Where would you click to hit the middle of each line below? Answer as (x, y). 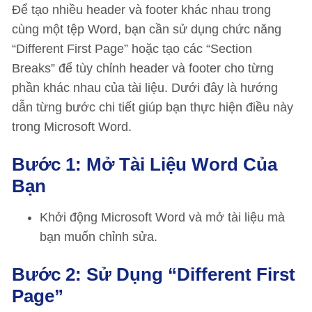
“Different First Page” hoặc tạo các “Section (132, 49)
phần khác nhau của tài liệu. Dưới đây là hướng (145, 88)
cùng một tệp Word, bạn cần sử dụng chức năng (147, 29)
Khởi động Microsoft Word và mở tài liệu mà (162, 217)
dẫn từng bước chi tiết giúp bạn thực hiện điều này (153, 107)
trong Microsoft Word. (72, 127)
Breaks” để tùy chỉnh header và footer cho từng (143, 68)
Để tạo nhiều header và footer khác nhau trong (141, 10)
